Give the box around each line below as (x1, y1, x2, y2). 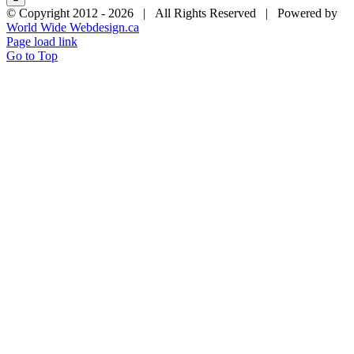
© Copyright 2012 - (6, 6, 108, 20)
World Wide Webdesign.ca (6, 20, 139, 34)
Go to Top (6, 48, 58, 62)
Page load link (6, 34, 77, 48)
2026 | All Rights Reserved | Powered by (108, 6, 337, 20)
